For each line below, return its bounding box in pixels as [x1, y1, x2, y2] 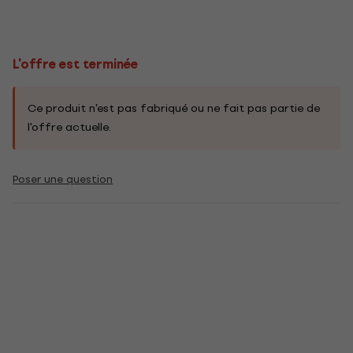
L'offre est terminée [13, 54, 138, 75]
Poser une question [13, 171, 113, 188]
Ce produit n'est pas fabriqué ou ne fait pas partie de [28, 99, 320, 117]
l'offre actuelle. [28, 118, 111, 136]
